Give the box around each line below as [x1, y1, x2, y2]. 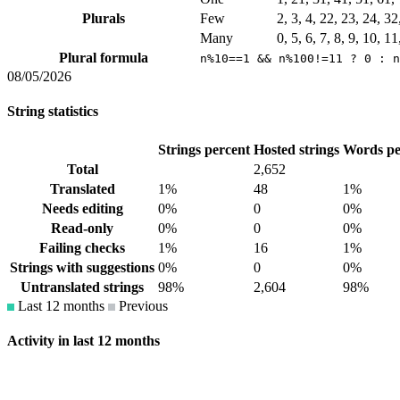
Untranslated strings [21, 279, 144, 295]
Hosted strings [254, 141, 339, 157]
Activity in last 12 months [7, 332, 160, 348]
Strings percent [158, 141, 250, 157]
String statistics [7, 104, 98, 120]
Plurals [81, 11, 125, 27]
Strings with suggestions [10, 259, 154, 275]
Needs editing [41, 200, 123, 216]
